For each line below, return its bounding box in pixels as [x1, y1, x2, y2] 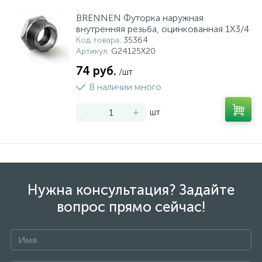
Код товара [76, 35, 119, 45]
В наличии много [89, 81, 161, 92]
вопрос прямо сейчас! [56, 198, 206, 215]
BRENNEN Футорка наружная [76, 12, 204, 23]
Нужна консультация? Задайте [27, 181, 235, 198]
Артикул [76, 46, 107, 56]
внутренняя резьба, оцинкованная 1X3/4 [76, 23, 249, 35]
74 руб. [76, 64, 116, 78]
